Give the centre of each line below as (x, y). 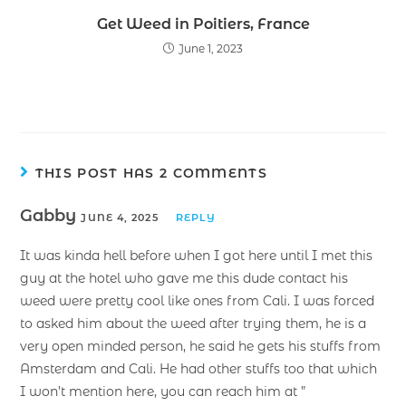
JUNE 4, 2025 (120, 217)
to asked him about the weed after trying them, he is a (193, 323)
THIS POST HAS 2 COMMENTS (151, 173)
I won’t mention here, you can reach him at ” (163, 391)
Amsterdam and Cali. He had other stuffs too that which (199, 368)
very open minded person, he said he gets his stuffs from (201, 346)
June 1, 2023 (211, 48)
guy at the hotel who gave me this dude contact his (184, 278)
